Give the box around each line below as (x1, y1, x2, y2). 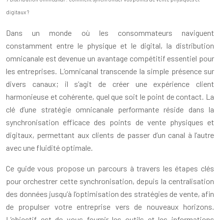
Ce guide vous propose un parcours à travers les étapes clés (6, 163, 214, 173)
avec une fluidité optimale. (6, 142, 93, 152)
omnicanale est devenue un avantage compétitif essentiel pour (6, 53, 214, 63)
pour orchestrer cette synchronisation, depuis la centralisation (6, 176, 214, 186)
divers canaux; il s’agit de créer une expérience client (6, 79, 214, 88)
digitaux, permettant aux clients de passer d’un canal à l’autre (6, 130, 214, 139)
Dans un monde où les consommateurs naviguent (6, 27, 214, 37)
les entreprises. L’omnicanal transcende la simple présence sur (6, 66, 214, 76)
